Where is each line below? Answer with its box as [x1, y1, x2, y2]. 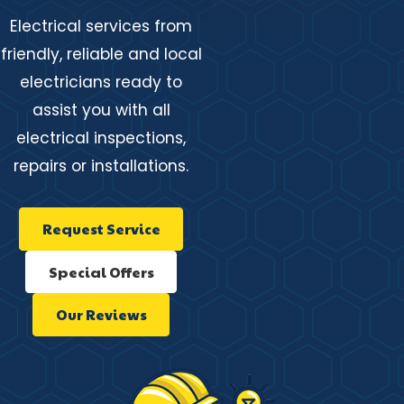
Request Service [41, 218, 161, 238]
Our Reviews [55, 305, 147, 325]
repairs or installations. [14, 154, 188, 177]
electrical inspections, [16, 126, 186, 149]
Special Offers [48, 262, 154, 281]
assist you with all [32, 98, 170, 121]
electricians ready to [20, 70, 182, 93]
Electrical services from [10, 14, 192, 37]
